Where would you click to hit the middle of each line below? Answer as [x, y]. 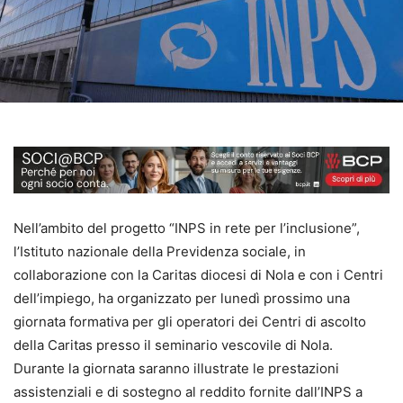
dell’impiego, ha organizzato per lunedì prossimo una [182, 298]
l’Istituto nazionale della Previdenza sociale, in [160, 251]
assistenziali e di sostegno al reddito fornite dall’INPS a [188, 391]
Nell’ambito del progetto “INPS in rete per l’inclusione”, [187, 228]
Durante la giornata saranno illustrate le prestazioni [176, 368]
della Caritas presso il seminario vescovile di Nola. [173, 345]
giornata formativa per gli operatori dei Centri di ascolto [190, 321]
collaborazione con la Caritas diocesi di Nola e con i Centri [198, 274]
